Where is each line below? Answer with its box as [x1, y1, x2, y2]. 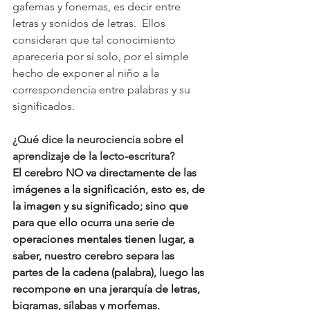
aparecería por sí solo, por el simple [12, 50, 192, 64]
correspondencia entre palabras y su [12, 83, 193, 97]
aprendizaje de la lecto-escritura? [12, 149, 174, 163]
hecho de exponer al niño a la [12, 66, 162, 80]
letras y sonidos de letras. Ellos [12, 17, 168, 30]
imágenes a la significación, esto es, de [12, 183, 208, 197]
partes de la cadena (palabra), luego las [12, 266, 207, 280]
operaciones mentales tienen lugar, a [12, 232, 197, 246]
